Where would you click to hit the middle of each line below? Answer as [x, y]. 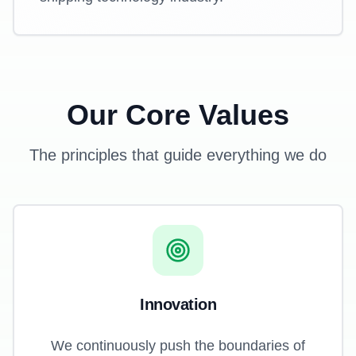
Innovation [178, 304]
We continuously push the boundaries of [178, 346]
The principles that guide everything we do [178, 155]
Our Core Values [178, 115]
